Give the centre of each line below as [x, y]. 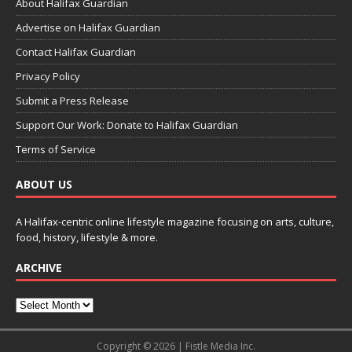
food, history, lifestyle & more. [87, 238]
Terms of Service [56, 150]
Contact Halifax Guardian [76, 52]
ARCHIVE [39, 268]
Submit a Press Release [72, 101]
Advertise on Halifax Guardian [88, 28]
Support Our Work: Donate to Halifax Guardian [127, 125]
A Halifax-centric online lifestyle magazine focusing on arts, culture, [175, 222]
